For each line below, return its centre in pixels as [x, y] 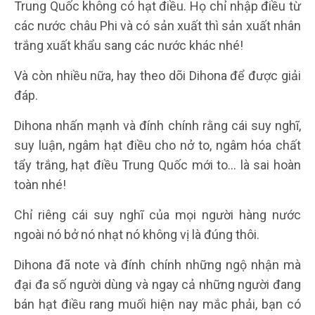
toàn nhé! [40, 184]
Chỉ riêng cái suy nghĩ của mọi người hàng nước [157, 214]
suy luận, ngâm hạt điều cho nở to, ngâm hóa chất [157, 145]
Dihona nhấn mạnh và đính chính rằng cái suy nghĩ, [157, 125]
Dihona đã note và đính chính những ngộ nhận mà [157, 264]
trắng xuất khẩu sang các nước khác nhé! [129, 45]
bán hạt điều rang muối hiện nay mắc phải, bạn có [157, 304]
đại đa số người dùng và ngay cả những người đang [157, 284]
